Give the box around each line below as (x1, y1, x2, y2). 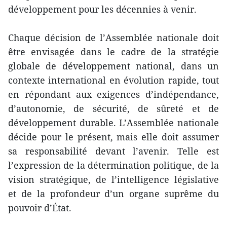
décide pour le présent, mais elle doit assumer (8, 130, 219, 143)
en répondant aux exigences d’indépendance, (8, 88, 219, 100)
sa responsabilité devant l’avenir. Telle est (8, 144, 219, 157)
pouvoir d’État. (8, 201, 71, 214)
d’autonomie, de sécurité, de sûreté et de (8, 102, 219, 115)
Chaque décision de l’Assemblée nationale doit (8, 31, 219, 44)
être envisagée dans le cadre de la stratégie (8, 45, 219, 58)
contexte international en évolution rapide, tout (8, 73, 219, 86)
